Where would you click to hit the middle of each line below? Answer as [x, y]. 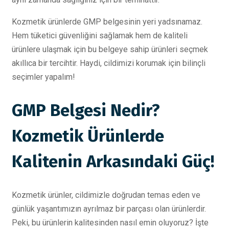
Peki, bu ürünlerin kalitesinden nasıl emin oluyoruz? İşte [110, 223]
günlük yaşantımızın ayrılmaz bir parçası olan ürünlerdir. [109, 209]
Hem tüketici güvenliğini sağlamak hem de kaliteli [100, 35]
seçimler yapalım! [43, 77]
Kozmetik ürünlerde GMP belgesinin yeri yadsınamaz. [107, 21]
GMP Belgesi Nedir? [86, 110]
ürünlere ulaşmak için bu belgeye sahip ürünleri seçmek [110, 49]
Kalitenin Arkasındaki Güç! [113, 161]
